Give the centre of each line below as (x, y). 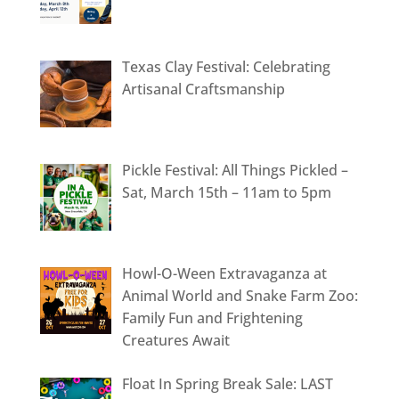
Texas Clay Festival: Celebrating (226, 67)
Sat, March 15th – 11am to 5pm (226, 193)
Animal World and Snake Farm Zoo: (240, 296)
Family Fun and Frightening (212, 318)
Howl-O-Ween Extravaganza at (224, 274)
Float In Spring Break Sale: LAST (227, 384)
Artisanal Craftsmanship (203, 90)
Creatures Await (175, 341)
